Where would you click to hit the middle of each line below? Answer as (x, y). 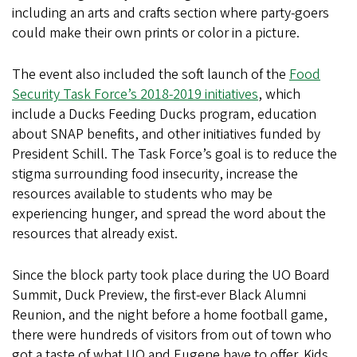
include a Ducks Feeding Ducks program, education (164, 114)
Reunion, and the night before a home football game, (170, 315)
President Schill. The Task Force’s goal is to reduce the (175, 154)
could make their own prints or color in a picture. (156, 33)
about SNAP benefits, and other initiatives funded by (166, 134)
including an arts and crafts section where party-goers (171, 13)
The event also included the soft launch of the (151, 75)
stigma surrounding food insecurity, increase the (155, 174)
